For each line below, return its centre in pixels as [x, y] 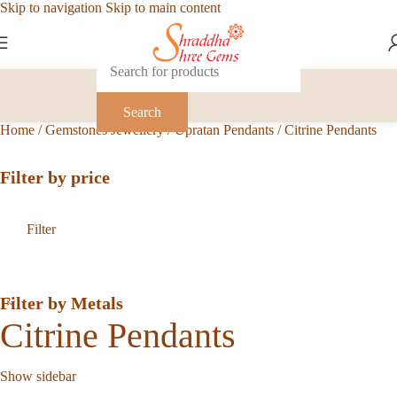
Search [142, 112]
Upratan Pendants [226, 130]
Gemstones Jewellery [106, 130]
